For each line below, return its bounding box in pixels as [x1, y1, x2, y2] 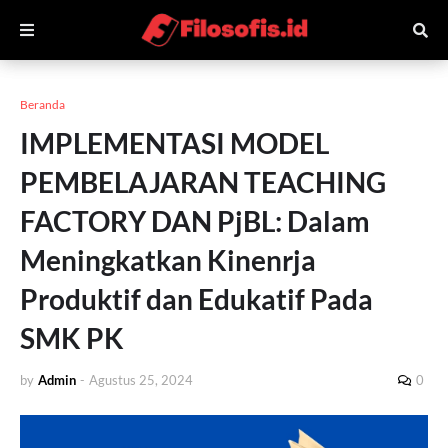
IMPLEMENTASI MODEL [20, 126, 329, 160]
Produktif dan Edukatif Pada [20, 282, 373, 316]
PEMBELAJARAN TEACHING [20, 165, 386, 199]
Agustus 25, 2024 [89, 372, 193, 388]
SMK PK [20, 321, 124, 355]
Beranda [20, 97, 65, 112]
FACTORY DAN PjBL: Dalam [20, 204, 370, 238]
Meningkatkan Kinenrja [20, 243, 316, 277]
